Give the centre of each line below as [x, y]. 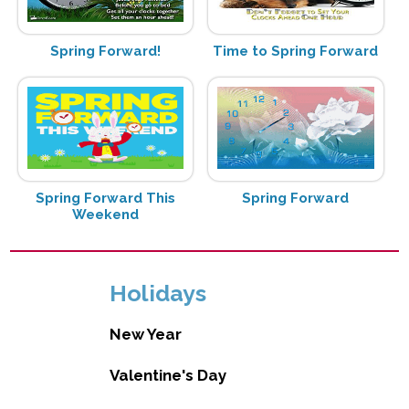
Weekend [105, 215]
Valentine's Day [168, 376]
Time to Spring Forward [296, 51]
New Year [145, 334]
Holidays [157, 293]
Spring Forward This [105, 199]
